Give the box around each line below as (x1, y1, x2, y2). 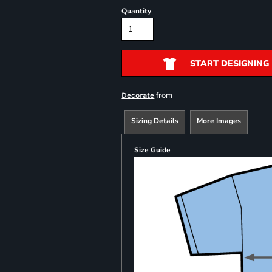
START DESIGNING (189, 58, 269, 70)
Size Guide (134, 145, 171, 155)
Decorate (121, 90, 155, 100)
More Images (197, 116, 242, 126)
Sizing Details (131, 116, 179, 126)
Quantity (121, 6, 152, 16)
